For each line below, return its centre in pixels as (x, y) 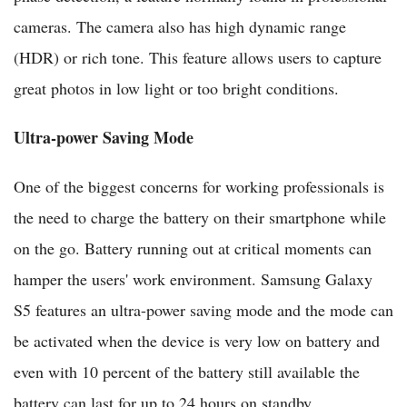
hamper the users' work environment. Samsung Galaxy (193, 279)
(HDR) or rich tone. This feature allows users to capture (198, 58)
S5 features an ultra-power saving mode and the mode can (203, 310)
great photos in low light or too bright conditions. (176, 89)
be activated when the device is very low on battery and (197, 341)
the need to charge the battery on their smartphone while (200, 218)
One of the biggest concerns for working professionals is (199, 187)
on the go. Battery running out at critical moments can (193, 248)
